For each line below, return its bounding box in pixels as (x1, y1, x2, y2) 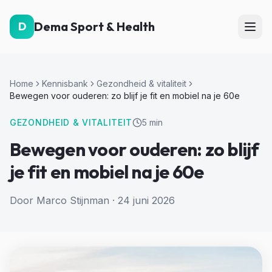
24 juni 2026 (118, 194, 175, 206)
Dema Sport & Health (34, 19, 155, 34)
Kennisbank (42, 78, 88, 89)
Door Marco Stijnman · (10, 194, 115, 206)
